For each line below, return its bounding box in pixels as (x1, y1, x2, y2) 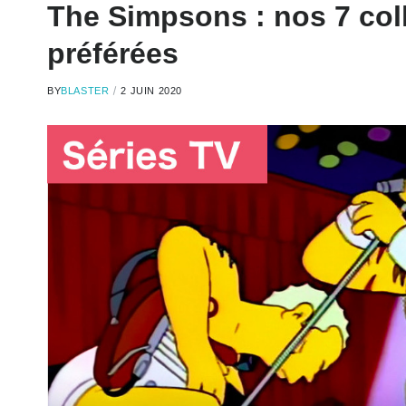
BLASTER (61, 85, 110, 96)
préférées (47, 37, 179, 70)
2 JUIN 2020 (121, 85, 183, 96)
